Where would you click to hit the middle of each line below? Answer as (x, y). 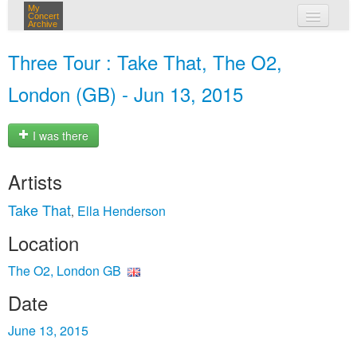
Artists (35, 181)
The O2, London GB (65, 271)
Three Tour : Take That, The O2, (145, 62)
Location (43, 243)
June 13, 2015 (48, 330)
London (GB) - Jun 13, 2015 (126, 94)
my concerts (202, 46)
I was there (59, 136)
